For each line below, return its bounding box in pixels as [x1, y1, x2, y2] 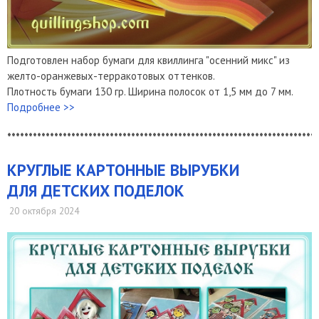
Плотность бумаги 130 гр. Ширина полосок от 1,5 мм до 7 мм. [7, 85, 293, 99]
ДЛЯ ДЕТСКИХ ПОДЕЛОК [7, 180, 184, 202]
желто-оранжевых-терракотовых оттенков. [7, 69, 215, 83]
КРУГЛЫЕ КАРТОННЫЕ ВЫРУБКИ [7, 159, 239, 181]
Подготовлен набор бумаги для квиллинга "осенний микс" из [7, 53, 290, 68]
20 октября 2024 [9, 204, 79, 217]
